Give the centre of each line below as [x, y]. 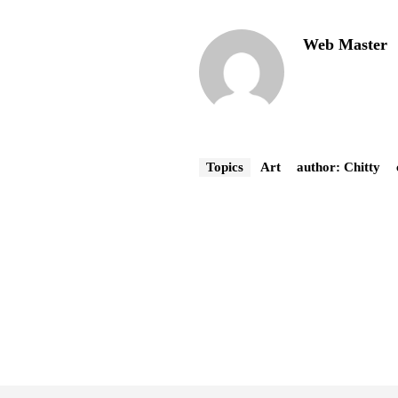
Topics [225, 167]
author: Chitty [339, 167]
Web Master [346, 44]
